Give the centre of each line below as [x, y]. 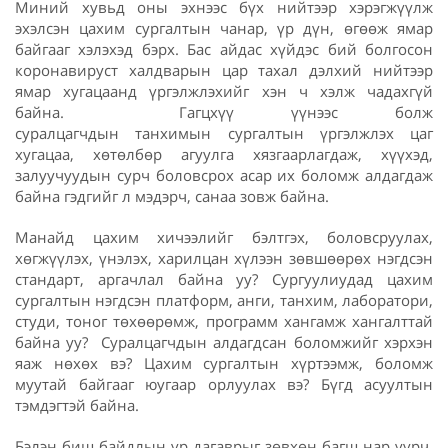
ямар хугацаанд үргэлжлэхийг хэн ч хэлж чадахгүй [224, 91]
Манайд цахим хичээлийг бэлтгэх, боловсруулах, [224, 237]
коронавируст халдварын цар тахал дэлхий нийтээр [224, 70]
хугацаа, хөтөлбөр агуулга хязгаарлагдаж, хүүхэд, [224, 154]
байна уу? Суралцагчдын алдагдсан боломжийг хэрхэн [224, 342]
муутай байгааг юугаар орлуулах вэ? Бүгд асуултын [224, 384]
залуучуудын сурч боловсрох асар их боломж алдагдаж [224, 175]
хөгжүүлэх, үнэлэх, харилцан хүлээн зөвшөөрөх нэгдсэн [224, 258]
